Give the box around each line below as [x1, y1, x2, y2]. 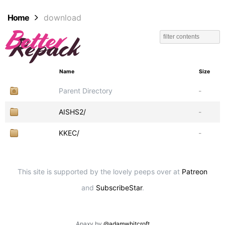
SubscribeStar [95, 183, 142, 192]
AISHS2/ [59, 107, 86, 116]
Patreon [182, 167, 207, 176]
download [44, 13, 81, 23]
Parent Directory [59, 86, 113, 95]
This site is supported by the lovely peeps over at [18, 167, 182, 176]
